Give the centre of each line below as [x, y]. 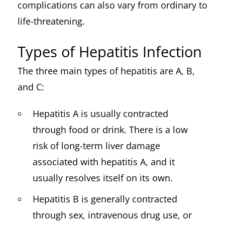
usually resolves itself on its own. [103, 178]
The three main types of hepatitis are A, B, [106, 71]
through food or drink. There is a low [110, 130]
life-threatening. [51, 21]
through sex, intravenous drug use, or [112, 215]
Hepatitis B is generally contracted [105, 199]
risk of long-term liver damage [96, 146]
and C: [31, 87]
